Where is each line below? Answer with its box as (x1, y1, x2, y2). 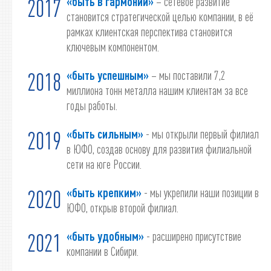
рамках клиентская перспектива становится (67, 24, 232, 39)
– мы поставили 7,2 (149, 68, 226, 82)
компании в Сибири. (67, 244, 139, 258)
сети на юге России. (67, 157, 142, 171)
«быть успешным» (67, 68, 149, 82)
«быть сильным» (67, 126, 143, 141)
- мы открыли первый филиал (143, 126, 259, 141)
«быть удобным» (67, 229, 144, 243)
